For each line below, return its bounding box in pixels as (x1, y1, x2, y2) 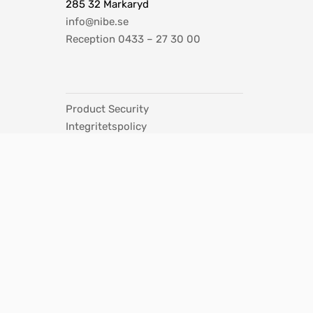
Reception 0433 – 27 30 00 (66, 32, 201, 45)
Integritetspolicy (66, 119, 147, 133)
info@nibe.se (66, 15, 129, 28)
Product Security (66, 102, 149, 115)
